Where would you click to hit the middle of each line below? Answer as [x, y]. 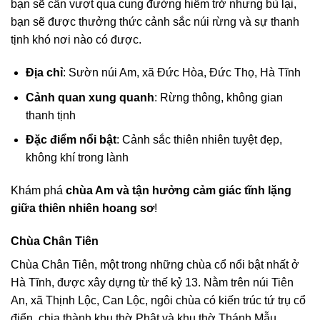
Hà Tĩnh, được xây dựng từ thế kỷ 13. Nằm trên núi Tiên [152, 282]
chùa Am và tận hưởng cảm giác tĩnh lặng [179, 191]
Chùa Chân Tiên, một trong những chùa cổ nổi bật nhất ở [155, 264]
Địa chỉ [44, 73]
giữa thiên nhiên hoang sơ [82, 209]
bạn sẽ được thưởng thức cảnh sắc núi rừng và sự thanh [155, 22]
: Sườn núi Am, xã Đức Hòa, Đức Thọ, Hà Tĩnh [181, 73]
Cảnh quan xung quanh [90, 97]
